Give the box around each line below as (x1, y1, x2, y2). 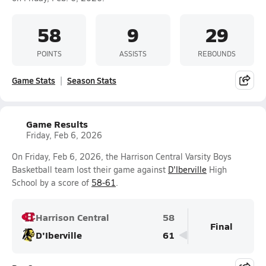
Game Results (26, 117, 88, 131)
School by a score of (12, 177, 91, 188)
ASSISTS (119, 48, 147, 58)
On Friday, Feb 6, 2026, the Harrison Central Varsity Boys (12, 151, 232, 162)
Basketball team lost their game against (12, 164, 168, 175)
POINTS (36, 48, 62, 58)
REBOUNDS (198, 48, 236, 58)
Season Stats (67, 74, 116, 86)
